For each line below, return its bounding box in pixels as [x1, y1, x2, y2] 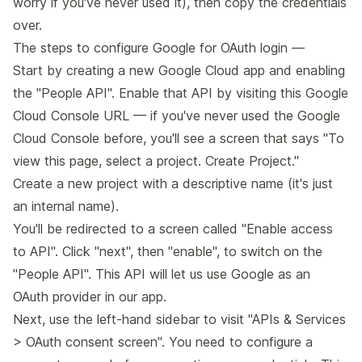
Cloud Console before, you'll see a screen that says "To [13, 130, 344, 147]
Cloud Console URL [13, 107, 129, 124]
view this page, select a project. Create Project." [13, 153, 299, 170]
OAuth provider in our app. [13, 288, 166, 305]
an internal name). [13, 198, 119, 215]
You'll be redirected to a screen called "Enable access [13, 221, 333, 238]
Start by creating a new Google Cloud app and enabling [13, 62, 345, 79]
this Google [280, 85, 348, 102]
